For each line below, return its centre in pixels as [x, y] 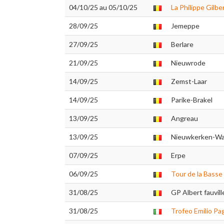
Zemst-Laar [189, 81]
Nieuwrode [188, 63]
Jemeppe [185, 26]
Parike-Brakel [192, 100]
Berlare [182, 44]
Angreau [184, 118]
